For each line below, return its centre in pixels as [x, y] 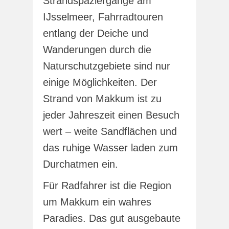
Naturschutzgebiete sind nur [107, 66]
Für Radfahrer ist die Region [107, 185]
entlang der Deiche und [96, 33]
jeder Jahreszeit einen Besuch [111, 115]
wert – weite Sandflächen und [110, 131]
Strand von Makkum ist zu [102, 98]
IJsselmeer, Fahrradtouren [103, 17]
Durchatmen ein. [81, 164]
